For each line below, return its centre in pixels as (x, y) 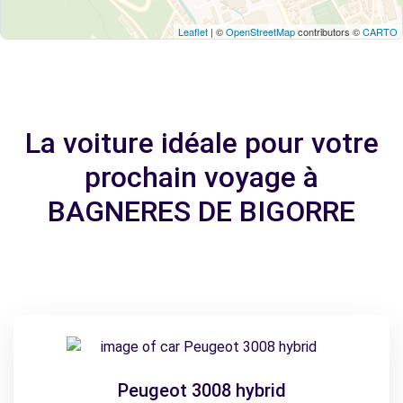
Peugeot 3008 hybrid (201, 390)
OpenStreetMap (260, 31)
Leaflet (193, 31)
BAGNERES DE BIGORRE (201, 211)
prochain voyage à (201, 177)
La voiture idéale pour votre (201, 143)
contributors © (329, 31)
